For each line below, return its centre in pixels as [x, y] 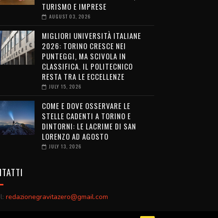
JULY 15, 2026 [65, 86]
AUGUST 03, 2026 [70, 16]
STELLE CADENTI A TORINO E [86, 116]
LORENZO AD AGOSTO [75, 136]
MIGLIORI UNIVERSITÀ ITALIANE [91, 35]
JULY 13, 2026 [65, 146]
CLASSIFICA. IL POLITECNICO [87, 66]
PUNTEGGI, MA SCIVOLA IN [84, 56]
